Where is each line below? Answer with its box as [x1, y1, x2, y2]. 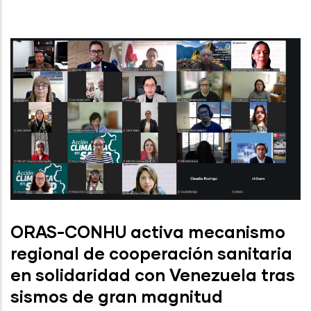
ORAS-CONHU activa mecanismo [10, 221, 285, 242]
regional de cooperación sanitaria [10, 243, 292, 264]
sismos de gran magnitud [10, 286, 223, 307]
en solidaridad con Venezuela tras [10, 264, 295, 285]
